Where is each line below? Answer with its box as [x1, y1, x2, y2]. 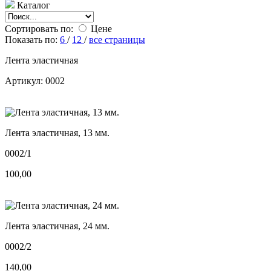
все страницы [89, 34, 145, 45]
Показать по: [5, 34, 57, 45]
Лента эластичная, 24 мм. [5, 220, 109, 231]
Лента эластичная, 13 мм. [5, 127, 109, 138]
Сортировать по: [5, 23, 73, 34]
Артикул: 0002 [5, 75, 65, 86]
